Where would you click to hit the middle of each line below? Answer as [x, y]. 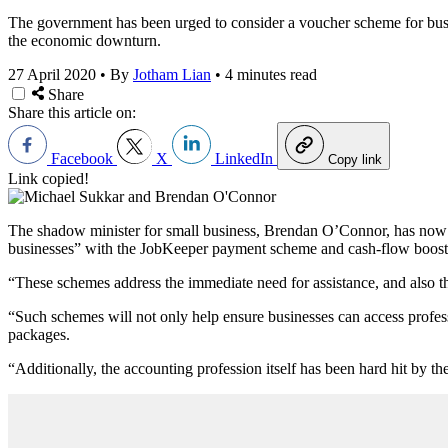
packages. [39, 334]
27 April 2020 [52, 74]
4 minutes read [271, 74]
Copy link [355, 159]
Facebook [82, 158]
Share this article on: [72, 112]
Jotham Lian [172, 74]
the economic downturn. [84, 40]
